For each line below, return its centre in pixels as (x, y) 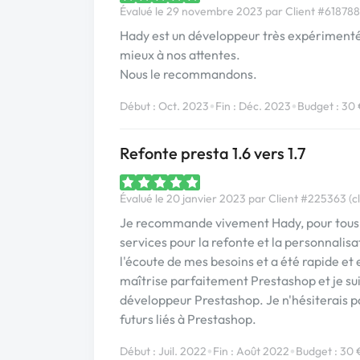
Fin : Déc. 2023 (253, 106)
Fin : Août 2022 (251, 351)
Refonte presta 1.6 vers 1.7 (213, 153)
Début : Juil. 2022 (163, 351)
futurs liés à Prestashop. (188, 319)
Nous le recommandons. (188, 74)
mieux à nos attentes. (180, 55)
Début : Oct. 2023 (164, 106)
